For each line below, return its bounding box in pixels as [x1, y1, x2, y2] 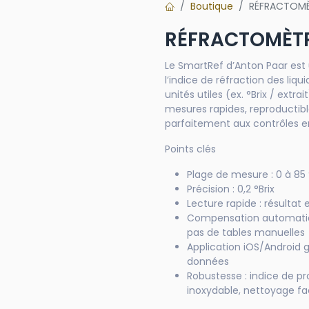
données [187, 255, 232, 268]
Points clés [165, 142, 216, 156]
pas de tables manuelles [187, 226, 308, 239]
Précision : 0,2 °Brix [187, 182, 275, 196]
